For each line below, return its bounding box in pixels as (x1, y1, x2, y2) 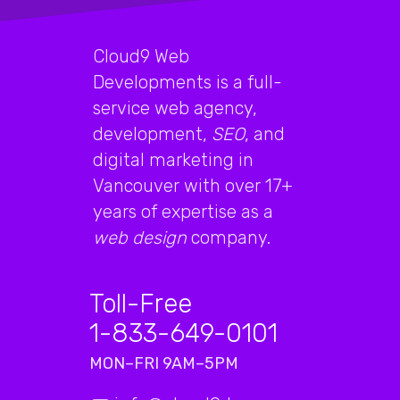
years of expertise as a (93, 200, 273, 222)
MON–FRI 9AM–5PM (89, 353, 238, 373)
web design (93, 226, 187, 248)
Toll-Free (89, 287, 192, 319)
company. (187, 226, 271, 248)
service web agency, (93, 96, 257, 119)
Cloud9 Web (93, 45, 189, 67)
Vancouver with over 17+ (93, 174, 293, 196)
